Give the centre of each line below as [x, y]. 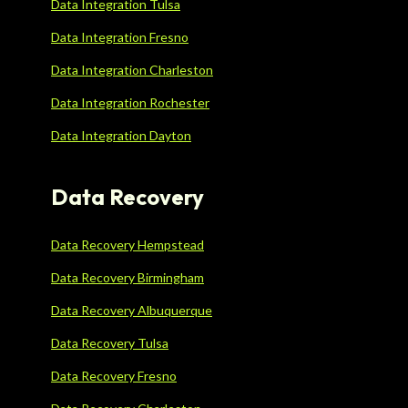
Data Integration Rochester [130, 103]
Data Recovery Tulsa [110, 343]
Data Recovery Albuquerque [132, 311]
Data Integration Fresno [120, 37]
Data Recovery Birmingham [127, 278]
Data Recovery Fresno [114, 376]
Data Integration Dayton [121, 136]
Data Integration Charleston [132, 70]
